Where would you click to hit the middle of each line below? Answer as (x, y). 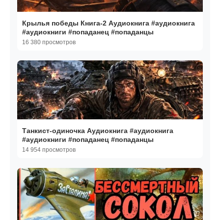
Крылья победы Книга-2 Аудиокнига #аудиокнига (109, 23)
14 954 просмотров (49, 150)
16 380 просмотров (49, 42)
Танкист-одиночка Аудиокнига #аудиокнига (98, 131)
